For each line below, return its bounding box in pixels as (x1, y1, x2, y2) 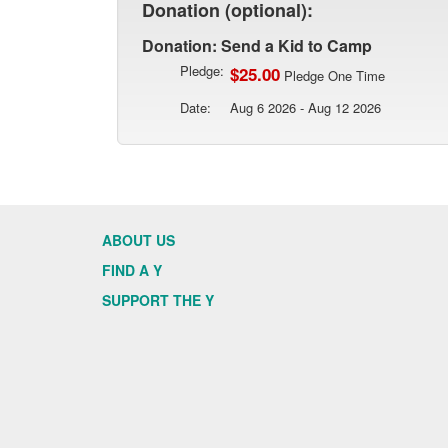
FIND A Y (102, 260, 162, 280)
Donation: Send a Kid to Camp (142, 34, 372, 57)
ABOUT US (102, 230, 175, 250)
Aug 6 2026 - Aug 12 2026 (230, 98, 381, 117)
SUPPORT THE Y (102, 290, 214, 310)
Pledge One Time (280, 66, 385, 85)
